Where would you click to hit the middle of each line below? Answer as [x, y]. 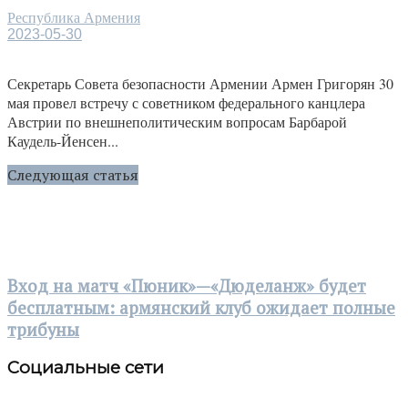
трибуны [43, 329]
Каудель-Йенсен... [63, 141]
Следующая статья [73, 175]
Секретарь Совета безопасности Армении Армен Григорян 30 [200, 83]
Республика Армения [74, 18]
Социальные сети [86, 368]
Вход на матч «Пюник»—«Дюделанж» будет [187, 286]
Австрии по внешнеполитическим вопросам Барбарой [177, 122]
